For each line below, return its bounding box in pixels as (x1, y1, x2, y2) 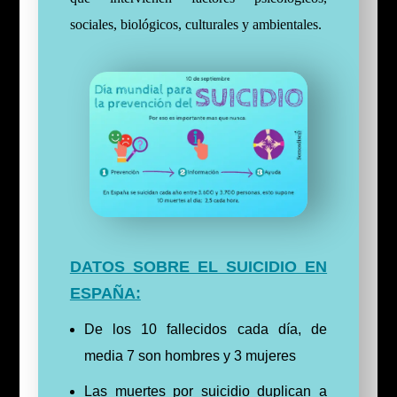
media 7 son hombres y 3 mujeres (83, 348, 296, 364)
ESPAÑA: (69, 284, 141, 303)
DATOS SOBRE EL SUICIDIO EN (69, 258, 328, 276)
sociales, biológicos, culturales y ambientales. (69, 16, 322, 32)
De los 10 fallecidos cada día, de (83, 322, 328, 338)
